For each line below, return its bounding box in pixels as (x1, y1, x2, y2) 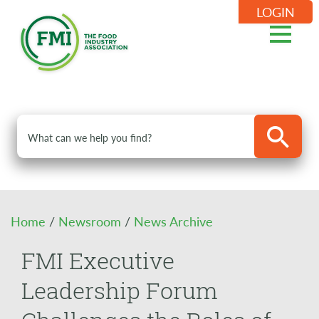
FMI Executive (21, 245, 174, 277)
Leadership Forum (21, 275, 218, 307)
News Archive (134, 212, 213, 231)
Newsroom (58, 212, 125, 231)
